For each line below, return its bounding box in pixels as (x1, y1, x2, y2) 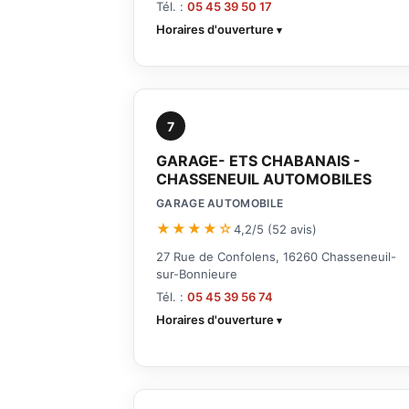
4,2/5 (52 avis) (234, 221, 317, 236)
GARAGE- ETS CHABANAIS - (156, 152, 361, 171)
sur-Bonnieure (156, 267, 237, 282)
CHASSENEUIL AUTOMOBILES (156, 170, 372, 189)
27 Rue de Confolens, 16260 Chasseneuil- (156, 249, 396, 265)
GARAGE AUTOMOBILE (156, 196, 284, 211)
